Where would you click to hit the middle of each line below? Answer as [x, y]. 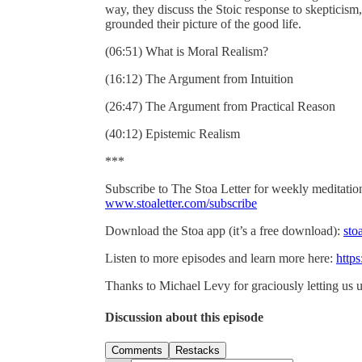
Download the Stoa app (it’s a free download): [224, 230]
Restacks [198, 351]
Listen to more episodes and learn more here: [221, 258]
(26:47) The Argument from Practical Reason [220, 106]
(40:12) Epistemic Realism [173, 133]
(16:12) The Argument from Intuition [199, 78]
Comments [137, 351]
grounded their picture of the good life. [203, 23]
